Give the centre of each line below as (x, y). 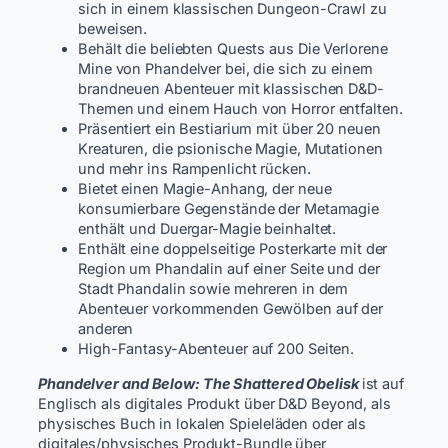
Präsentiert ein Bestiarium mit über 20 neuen (229, 129)
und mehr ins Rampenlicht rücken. (194, 169)
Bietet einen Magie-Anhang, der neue (205, 189)
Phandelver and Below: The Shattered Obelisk (198, 383)
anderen (106, 329)
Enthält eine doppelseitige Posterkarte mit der (233, 249)
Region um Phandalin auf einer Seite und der (229, 269)
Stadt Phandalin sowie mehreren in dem (213, 289)
